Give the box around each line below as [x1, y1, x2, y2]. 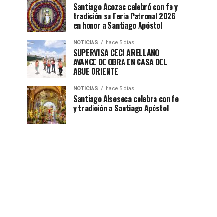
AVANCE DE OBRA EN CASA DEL [73, 56, 167, 68]
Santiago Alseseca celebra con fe [73, 93, 179, 105]
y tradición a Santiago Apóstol [73, 102, 169, 114]
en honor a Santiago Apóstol [73, 19, 162, 31]
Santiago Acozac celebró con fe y [73, 1, 178, 13]
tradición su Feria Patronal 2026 [73, 10, 176, 22]
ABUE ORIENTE [73, 65, 119, 77]
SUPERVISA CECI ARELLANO [73, 47, 159, 59]
